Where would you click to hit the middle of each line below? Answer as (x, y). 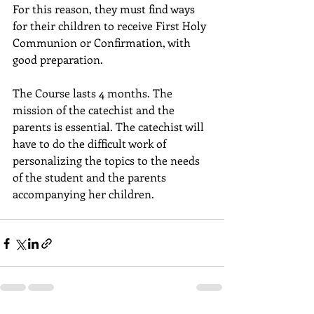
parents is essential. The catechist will (110, 127)
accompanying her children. (83, 194)
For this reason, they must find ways (105, 9)
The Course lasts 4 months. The (94, 93)
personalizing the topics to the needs (108, 161)
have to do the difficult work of (91, 144)
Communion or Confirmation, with (103, 43)
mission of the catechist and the (95, 110)
